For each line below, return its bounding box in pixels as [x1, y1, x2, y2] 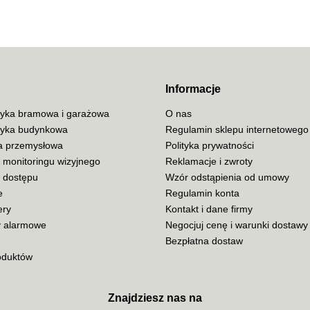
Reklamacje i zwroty [165, 155, 253, 167]
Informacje [165, 82, 221, 95]
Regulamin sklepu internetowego [165, 123, 309, 135]
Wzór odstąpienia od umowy [165, 171, 289, 183]
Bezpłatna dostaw [165, 235, 243, 246]
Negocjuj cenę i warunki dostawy [165, 219, 308, 230]
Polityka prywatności [165, 139, 254, 151]
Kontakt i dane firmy [165, 203, 253, 215]
